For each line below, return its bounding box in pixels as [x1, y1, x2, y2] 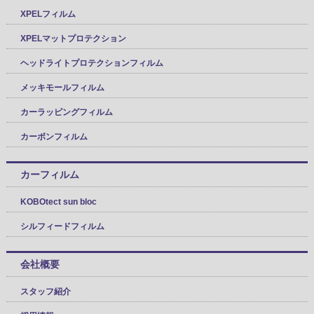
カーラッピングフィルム [20, 107, 113, 118]
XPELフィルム [20, 9, 76, 20]
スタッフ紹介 [20, 287, 71, 297]
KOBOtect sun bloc [20, 197, 97, 207]
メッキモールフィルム [20, 83, 104, 93]
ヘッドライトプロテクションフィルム [20, 58, 163, 69]
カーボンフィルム [20, 132, 88, 142]
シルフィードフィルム [20, 221, 104, 232]
